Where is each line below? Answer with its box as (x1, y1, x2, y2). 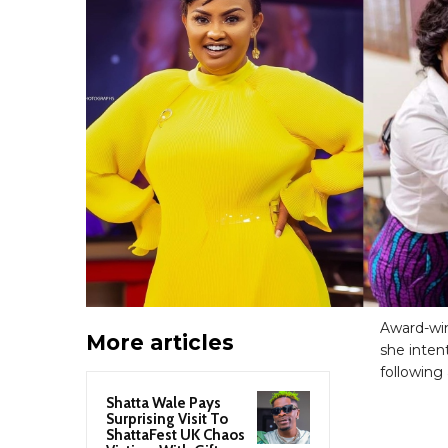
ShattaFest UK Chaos (106, 425, 245, 444)
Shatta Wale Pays (106, 393, 221, 412)
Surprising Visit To (106, 409, 228, 428)
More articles (86, 329, 234, 355)
